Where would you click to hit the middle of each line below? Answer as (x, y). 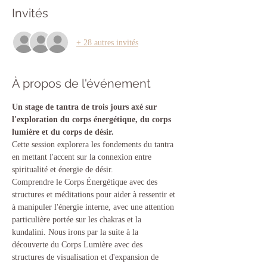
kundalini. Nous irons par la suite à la (76, 232)
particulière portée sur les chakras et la (78, 220)
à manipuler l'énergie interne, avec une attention (94, 207)
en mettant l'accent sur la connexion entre (83, 157)
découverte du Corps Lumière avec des (78, 245)
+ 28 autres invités (107, 42)
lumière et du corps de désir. (63, 132)
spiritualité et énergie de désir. (64, 170)
